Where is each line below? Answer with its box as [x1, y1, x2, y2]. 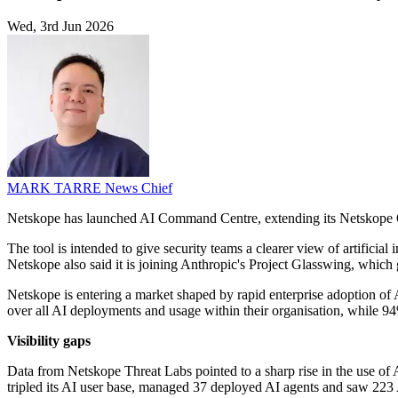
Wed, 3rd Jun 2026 [7, 19, 114, 35]
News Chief [105, 180, 172, 196]
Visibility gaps [7, 333, 91, 349]
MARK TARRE [7, 180, 105, 196]
